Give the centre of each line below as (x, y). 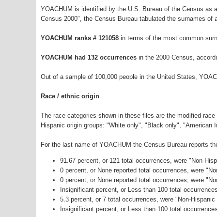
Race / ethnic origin (70, 96)
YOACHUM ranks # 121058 (81, 38)
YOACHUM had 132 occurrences (89, 58)
